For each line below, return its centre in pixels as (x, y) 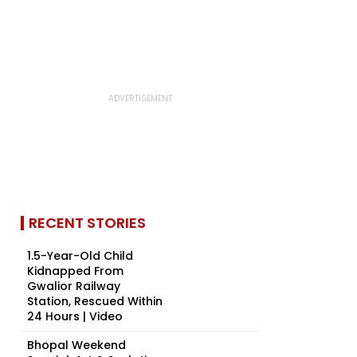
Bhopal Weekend (76, 345)
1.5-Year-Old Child (80, 256)
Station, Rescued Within (95, 301)
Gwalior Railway (74, 286)
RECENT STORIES (87, 223)
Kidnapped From (75, 271)
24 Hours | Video (75, 316)
